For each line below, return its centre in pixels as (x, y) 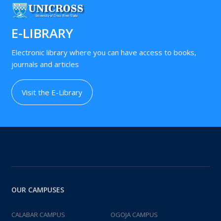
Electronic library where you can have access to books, (104, 52)
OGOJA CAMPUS (134, 214)
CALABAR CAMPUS (38, 214)
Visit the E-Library (52, 92)
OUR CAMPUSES (37, 189)
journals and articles (45, 64)
